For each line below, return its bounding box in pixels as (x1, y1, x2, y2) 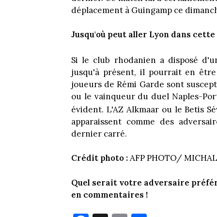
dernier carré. (71, 128, 127, 139)
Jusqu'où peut (71, 29, 128, 40)
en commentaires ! (71, 189, 148, 200)
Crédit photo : (71, 153, 128, 164)
